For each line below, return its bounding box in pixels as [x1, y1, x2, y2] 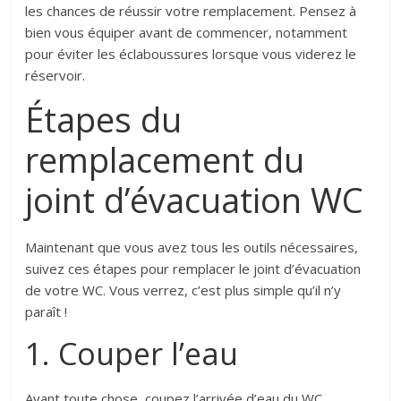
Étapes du [25, 96, 183, 143]
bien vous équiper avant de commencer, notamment [25, 23, 348, 42]
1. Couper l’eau [25, 333, 239, 375]
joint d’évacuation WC [25, 176, 364, 224]
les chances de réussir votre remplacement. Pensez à [25, 2, 357, 21]
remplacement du [25, 136, 305, 183]
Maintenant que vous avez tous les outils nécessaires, [25, 238, 359, 257]
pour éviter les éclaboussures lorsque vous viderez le [25, 45, 357, 64]
